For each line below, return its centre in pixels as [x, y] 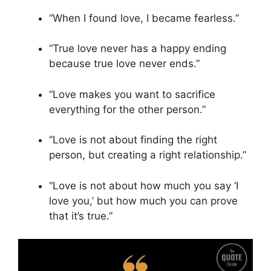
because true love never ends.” [124, 64]
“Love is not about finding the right [133, 140]
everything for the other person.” [127, 109]
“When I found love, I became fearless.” [144, 18]
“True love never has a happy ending [138, 49]
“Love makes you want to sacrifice [132, 94]
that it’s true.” [81, 216]
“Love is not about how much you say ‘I [144, 185]
